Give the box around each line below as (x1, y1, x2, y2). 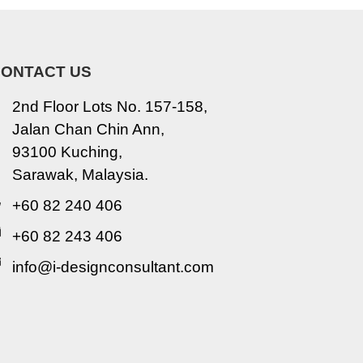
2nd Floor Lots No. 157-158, (12, 98, 208, 116)
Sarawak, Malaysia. (12, 166, 149, 184)
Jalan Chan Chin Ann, (12, 121, 165, 139)
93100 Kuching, (12, 143, 123, 161)
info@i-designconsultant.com (12, 258, 215, 276)
